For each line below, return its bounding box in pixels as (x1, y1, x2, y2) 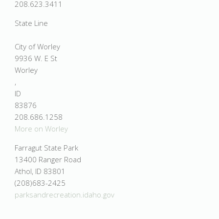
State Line (15, 18, 48, 28)
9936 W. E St (15, 53, 57, 63)
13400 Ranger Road (15, 154, 81, 164)
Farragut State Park (15, 143, 78, 153)
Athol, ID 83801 (15, 166, 66, 176)
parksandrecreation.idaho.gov (15, 190, 114, 199)
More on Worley (15, 124, 68, 133)
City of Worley (15, 42, 60, 51)
